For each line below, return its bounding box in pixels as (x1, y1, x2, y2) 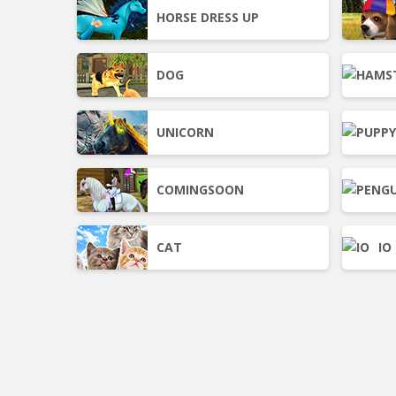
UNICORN (156, 124, 214, 141)
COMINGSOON (156, 181, 244, 198)
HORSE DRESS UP (156, 9, 259, 26)
